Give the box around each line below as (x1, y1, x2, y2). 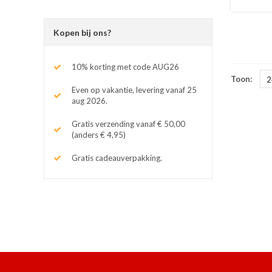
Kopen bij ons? (53, 27, 111, 38)
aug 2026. (72, 95, 107, 106)
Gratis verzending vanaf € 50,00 (72, 118, 185, 129)
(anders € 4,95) (72, 129, 126, 140)
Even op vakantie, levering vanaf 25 (72, 84, 197, 95)
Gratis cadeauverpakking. (72, 152, 162, 163)
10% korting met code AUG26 (72, 61, 179, 72)
